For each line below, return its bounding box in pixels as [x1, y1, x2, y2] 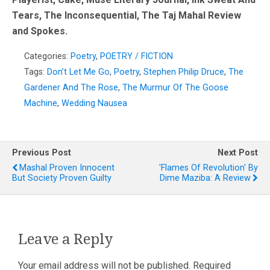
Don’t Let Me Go [47, 67, 110, 78]
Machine [24, 98, 57, 109]
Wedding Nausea [61, 98, 127, 109]
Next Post [218, 148, 258, 159]
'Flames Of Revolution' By [159, 163, 258, 174]
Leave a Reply [18, 231, 113, 248]
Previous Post [12, 148, 71, 159]
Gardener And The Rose [24, 83, 118, 93]
